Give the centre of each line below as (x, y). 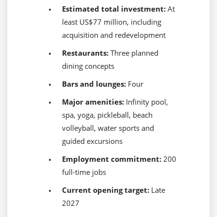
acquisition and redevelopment (114, 35)
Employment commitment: (112, 159)
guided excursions (92, 141)
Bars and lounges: (94, 84)
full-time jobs (84, 172)
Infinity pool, (146, 102)
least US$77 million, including (112, 22)
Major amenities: (93, 102)
